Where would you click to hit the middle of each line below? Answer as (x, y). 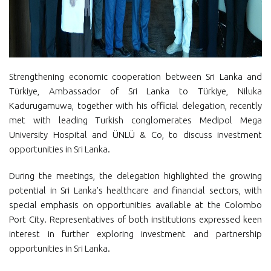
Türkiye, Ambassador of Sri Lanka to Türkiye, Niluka (135, 91)
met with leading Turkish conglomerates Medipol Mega (135, 120)
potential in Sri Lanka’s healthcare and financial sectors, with (135, 190)
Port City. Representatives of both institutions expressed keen (135, 219)
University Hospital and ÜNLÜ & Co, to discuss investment (135, 135)
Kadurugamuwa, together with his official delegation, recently (135, 106)
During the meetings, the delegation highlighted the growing (135, 176)
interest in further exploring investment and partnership (135, 234)
